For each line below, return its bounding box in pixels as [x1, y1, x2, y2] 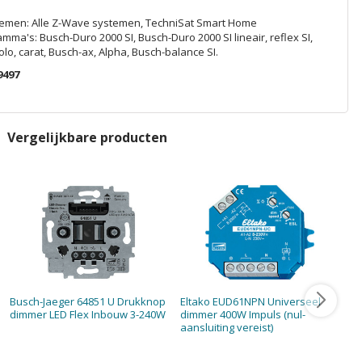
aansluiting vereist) [180, 319, 274, 335]
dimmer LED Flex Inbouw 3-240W [9, 306, 166, 322]
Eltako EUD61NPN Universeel [180, 293, 322, 309]
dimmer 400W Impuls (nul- [180, 306, 306, 322]
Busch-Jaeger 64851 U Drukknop [9, 293, 166, 309]
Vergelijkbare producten [7, 128, 167, 146]
